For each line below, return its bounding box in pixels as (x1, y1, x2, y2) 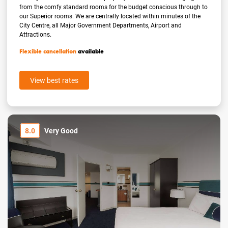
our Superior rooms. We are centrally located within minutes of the (19, 12, 201, 20)
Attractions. (19, 30, 52, 39)
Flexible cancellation (19, 47, 77, 56)
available (76, 47, 104, 56)
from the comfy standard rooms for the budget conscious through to (19, 3, 208, 11)
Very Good (44, 126, 78, 136)
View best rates (30, 75, 79, 85)
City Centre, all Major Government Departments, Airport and (19, 21, 182, 30)
